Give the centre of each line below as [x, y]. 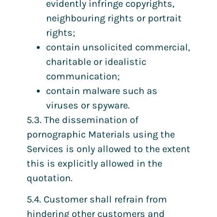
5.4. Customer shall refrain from [97, 200]
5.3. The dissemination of [83, 120]
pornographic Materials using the [101, 135]
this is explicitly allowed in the [94, 164]
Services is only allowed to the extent [108, 149]
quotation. [50, 178]
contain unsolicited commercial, [118, 47]
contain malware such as [102, 91]
